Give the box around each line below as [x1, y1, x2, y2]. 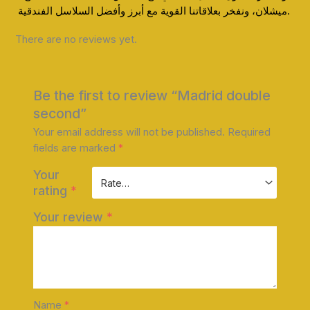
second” [33, 105, 86, 122]
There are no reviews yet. [15, 33, 138, 46]
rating [33, 183, 71, 199]
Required [227, 126, 271, 139]
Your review [33, 210, 107, 225]
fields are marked [33, 142, 118, 155]
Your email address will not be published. [33, 126, 225, 139]
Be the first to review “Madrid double [33, 87, 271, 104]
